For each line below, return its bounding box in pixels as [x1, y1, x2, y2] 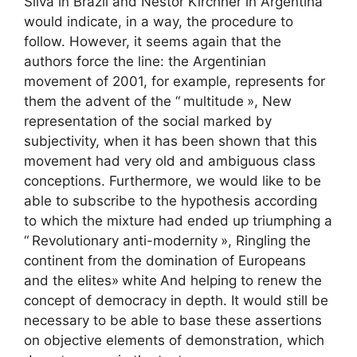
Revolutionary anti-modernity [32, 232, 218, 249]
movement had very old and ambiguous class [24, 152, 316, 169]
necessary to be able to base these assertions [24, 312, 322, 328]
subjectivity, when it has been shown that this [24, 132, 317, 149]
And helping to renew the [160, 272, 322, 288]
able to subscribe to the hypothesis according [24, 192, 317, 209]
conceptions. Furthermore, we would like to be [24, 172, 321, 189]
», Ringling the [221, 232, 311, 249]
